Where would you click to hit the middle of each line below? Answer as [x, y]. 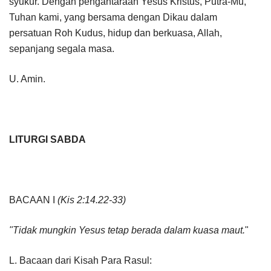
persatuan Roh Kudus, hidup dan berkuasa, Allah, [116, 33]
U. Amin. [27, 79]
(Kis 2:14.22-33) [92, 200]
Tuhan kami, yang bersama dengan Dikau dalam [113, 17]
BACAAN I [33, 200]
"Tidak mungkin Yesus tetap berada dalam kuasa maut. [127, 230]
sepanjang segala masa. [62, 48]
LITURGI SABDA [47, 139]
